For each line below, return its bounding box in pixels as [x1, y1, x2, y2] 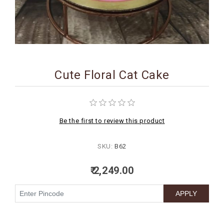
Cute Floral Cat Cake [54, 67, 169, 82]
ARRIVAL [21, 59, 51, 67]
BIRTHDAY [21, 9, 56, 17]
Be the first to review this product [59, 116, 165, 124]
